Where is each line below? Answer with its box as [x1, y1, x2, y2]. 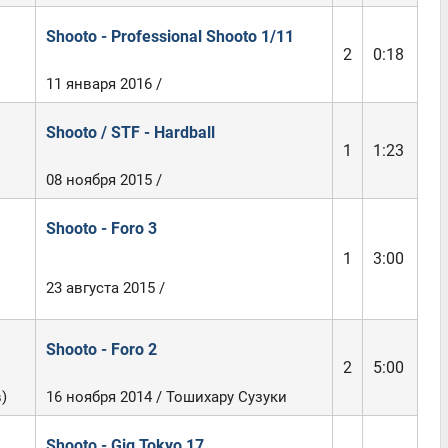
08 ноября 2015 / [45, 171, 162, 189]
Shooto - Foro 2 [45, 340, 157, 359]
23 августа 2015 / [45, 279, 165, 297]
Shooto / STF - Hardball [45, 123, 215, 142]
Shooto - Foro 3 [45, 219, 157, 238]
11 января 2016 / [45, 75, 162, 93]
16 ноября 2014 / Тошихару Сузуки [45, 388, 287, 406]
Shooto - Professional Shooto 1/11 [45, 27, 294, 46]
